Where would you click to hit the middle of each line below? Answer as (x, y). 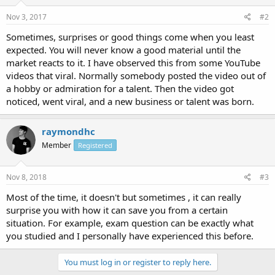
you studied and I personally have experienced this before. (130, 235)
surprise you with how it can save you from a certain (117, 210)
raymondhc (68, 131)
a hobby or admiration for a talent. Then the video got (120, 88)
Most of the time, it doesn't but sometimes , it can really (124, 197)
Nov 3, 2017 (26, 17)
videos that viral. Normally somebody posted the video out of (136, 76)
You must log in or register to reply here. (137, 262)
